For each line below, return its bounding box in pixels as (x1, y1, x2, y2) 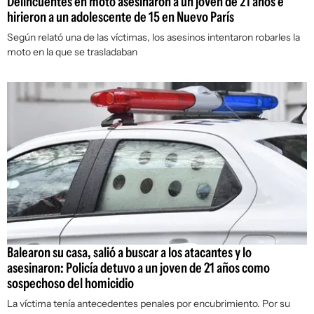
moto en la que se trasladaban (7, 46, 137, 59)
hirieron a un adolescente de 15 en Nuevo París (7, 8, 234, 26)
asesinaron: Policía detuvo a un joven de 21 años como (7, 259, 270, 277)
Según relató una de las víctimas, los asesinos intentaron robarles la (7, 31, 300, 44)
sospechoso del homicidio (7, 275, 134, 292)
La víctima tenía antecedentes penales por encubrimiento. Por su (7, 297, 290, 310)
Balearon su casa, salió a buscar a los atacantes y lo (7, 244, 252, 261)
